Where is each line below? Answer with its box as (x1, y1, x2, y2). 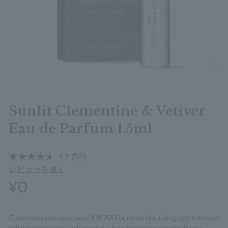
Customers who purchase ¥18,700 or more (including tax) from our (9, 213, 219, 222)
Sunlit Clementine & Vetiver (9, 103, 205, 119)
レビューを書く (9, 165, 66, 174)
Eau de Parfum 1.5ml (9, 121, 153, 137)
